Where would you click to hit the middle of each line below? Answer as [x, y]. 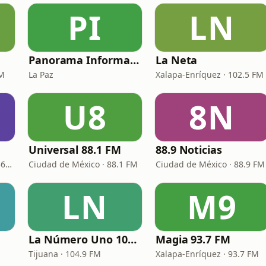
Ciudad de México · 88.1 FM [83, 164]
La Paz [41, 75]
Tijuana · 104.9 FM [65, 254]
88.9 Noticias [189, 150]
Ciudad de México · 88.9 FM [210, 164]
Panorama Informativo [134, 60]
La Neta [177, 60]
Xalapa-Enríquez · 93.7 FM [207, 254]
